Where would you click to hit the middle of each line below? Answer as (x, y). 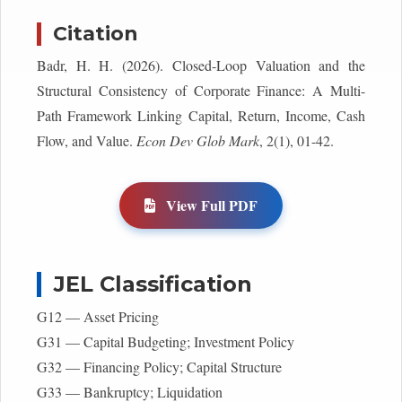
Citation (96, 33)
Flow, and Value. (87, 140)
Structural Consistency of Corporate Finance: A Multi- (201, 90)
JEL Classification (153, 284)
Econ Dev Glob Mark (198, 140)
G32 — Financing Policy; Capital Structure (159, 366)
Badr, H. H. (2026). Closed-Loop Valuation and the (201, 65)
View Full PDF (210, 205)
